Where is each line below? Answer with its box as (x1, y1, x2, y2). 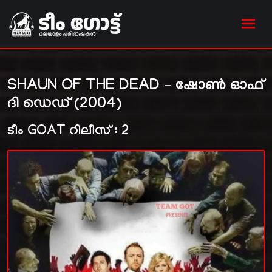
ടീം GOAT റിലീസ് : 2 (7, 124, 129, 140)
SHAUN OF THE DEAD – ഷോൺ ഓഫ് (7, 78, 263, 96)
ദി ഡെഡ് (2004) (7, 96, 121, 114)
